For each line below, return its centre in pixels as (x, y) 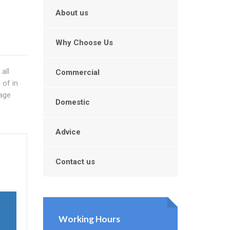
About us (72, 13)
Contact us (75, 162)
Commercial (77, 72)
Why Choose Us (84, 43)
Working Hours (89, 219)
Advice (68, 132)
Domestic (72, 102)
